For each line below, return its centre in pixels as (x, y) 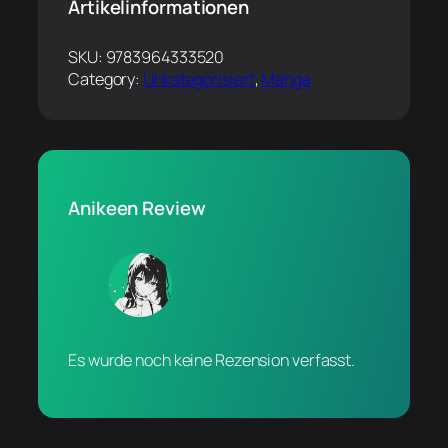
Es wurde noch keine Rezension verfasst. (212, 360)
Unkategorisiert (199, 78)
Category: (106, 78)
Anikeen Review (137, 208)
